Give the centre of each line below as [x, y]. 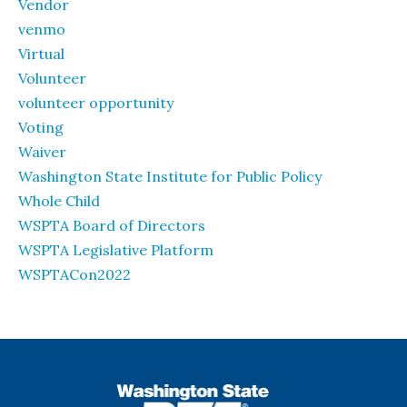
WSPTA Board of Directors [112, 225]
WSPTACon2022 [74, 274]
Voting [41, 127]
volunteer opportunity [96, 103]
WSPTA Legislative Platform [116, 250]
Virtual [41, 54]
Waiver [42, 152]
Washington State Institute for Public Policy [170, 176]
